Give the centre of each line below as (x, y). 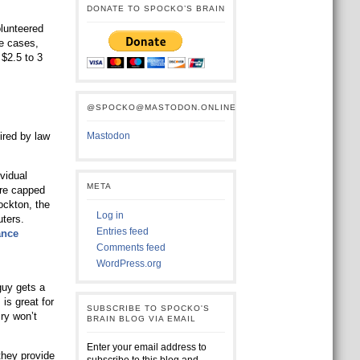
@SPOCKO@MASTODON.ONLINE (161, 107)
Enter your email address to (146, 347)
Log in (110, 215)
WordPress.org (129, 264)
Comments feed (131, 247)
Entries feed (122, 231)
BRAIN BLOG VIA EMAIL (141, 319)
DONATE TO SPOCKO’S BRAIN (155, 8)
